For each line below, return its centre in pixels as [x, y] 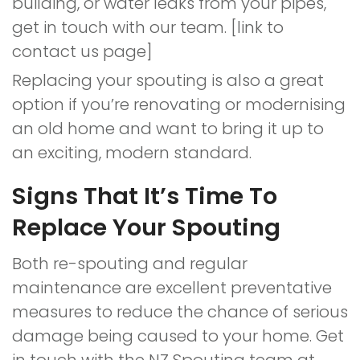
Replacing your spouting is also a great [168, 80]
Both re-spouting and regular [130, 264]
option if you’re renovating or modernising [179, 104]
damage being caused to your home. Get [178, 336]
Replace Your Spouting [146, 227]
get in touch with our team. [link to [148, 27]
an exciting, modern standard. [134, 153]
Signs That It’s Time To [145, 196]
